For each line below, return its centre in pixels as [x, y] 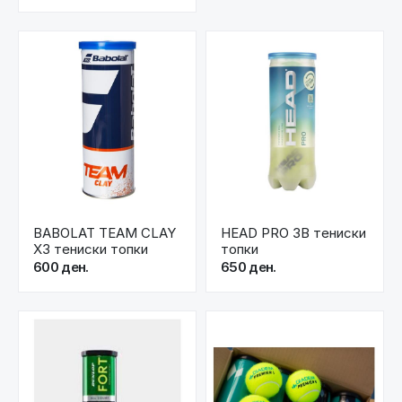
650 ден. [249, 267]
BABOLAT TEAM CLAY [105, 233]
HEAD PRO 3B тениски [293, 233]
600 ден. [61, 267]
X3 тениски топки [91, 249]
